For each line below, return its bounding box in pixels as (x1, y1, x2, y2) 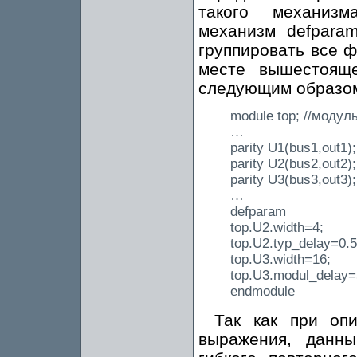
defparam (230, 204, 286, 220)
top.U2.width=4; (230, 220, 324, 236)
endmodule (230, 284, 295, 300)
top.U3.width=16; (230, 252, 331, 268)
